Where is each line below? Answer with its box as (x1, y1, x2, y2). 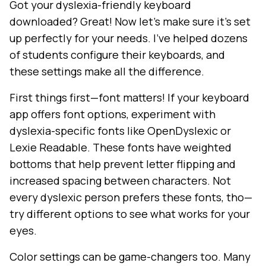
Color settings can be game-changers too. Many (9, 249, 251, 264)
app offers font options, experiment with (9, 107, 216, 122)
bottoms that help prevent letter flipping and (9, 157, 236, 172)
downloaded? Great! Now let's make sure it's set (9, 14, 251, 29)
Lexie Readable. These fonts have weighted (9, 140, 232, 155)
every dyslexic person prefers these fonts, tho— (9, 190, 252, 205)
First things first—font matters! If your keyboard (9, 90, 249, 105)
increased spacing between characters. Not (9, 173, 231, 188)
